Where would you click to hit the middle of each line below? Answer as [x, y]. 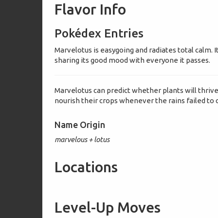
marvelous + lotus [82, 139]
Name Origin [80, 125]
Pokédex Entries [99, 33]
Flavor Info [91, 9]
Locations [86, 167]
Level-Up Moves [108, 207]
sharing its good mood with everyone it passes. [133, 60]
